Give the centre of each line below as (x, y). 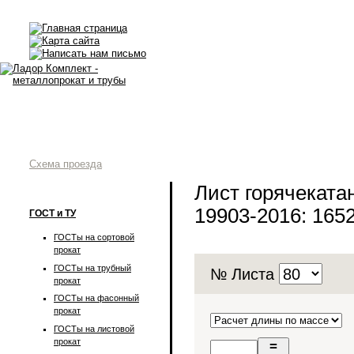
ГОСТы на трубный (92, 267)
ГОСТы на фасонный (96, 298)
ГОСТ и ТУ (53, 213)
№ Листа (245, 273)
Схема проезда (66, 164)
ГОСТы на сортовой (94, 237)
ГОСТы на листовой (94, 328)
